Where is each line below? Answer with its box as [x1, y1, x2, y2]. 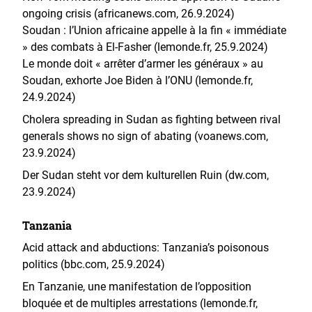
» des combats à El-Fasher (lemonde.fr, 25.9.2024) [22, 40, 268, 54]
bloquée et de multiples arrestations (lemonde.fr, [22, 297, 258, 310]
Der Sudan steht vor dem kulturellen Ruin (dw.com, [22, 169, 269, 182]
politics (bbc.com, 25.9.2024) [22, 258, 165, 271]
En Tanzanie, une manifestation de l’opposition [22, 280, 251, 293]
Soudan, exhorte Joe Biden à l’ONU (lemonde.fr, [22, 74, 253, 87]
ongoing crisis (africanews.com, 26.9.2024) [22, 7, 235, 20]
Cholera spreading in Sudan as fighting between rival [22, 113, 281, 126]
